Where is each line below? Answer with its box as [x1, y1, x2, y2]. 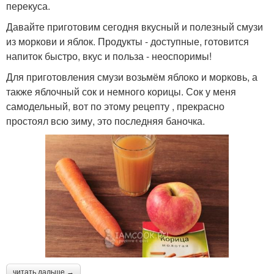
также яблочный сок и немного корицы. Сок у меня [6, 84, 236, 99]
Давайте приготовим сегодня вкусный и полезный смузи [6, 20, 263, 34]
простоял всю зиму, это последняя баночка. [6, 114, 205, 128]
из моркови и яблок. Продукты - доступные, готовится [6, 34, 249, 49]
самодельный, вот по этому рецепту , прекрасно [6, 99, 224, 114]
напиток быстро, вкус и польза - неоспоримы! [6, 49, 212, 64]
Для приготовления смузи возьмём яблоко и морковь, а [6, 70, 257, 84]
